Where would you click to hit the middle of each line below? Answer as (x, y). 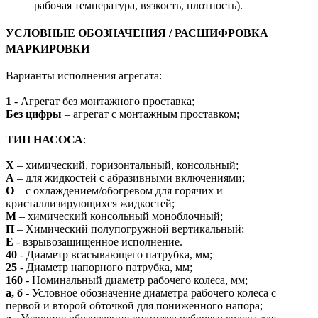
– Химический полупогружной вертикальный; (131, 229)
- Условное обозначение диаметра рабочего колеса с (151, 292)
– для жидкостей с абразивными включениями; (131, 177)
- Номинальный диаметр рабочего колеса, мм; (137, 280)
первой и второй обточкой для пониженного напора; (134, 305)
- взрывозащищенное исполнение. (98, 241)
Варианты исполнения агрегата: (84, 75)
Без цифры (35, 114)
